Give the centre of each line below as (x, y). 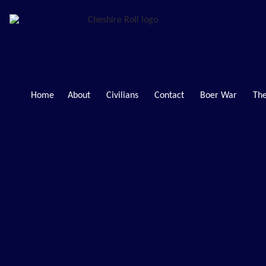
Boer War (218, 95)
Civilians (122, 95)
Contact (169, 95)
